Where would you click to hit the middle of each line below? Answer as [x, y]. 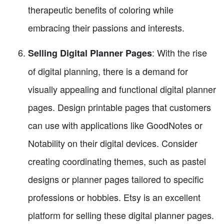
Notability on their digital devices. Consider [113, 143]
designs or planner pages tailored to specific [116, 179]
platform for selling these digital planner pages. [121, 215]
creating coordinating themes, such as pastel [117, 161]
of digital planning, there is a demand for [108, 71]
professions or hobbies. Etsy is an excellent [114, 197]
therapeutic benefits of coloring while [101, 10]
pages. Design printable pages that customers [119, 107]
